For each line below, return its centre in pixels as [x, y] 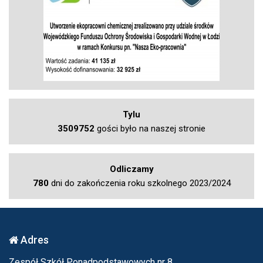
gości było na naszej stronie [150, 128]
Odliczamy [131, 169]
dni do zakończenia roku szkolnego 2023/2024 [139, 183]
